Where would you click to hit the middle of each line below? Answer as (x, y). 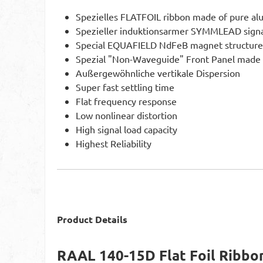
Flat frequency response (126, 101)
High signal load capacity (127, 129)
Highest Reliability (114, 143)
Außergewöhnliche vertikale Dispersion (158, 73)
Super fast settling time (125, 87)
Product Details (92, 219)
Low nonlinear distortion (127, 115)
